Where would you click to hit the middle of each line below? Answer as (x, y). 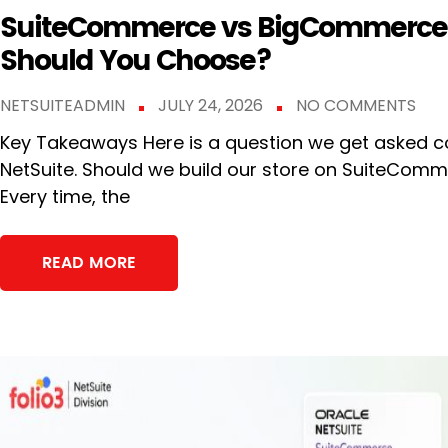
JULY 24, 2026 (212, 105)
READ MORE (89, 262)
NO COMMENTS (356, 105)
